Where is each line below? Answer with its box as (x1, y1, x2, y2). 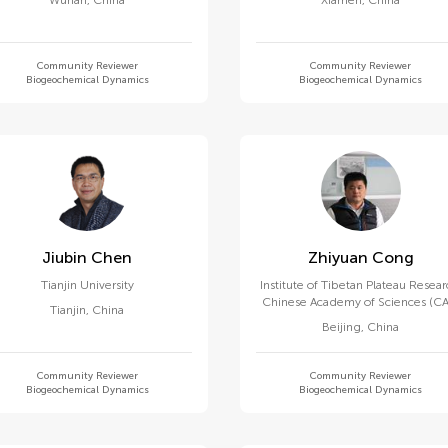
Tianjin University (40, 278, 134, 292)
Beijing (322, 320, 362, 334)
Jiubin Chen (91, 248, 133, 267)
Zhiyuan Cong (371, 248, 414, 267)
